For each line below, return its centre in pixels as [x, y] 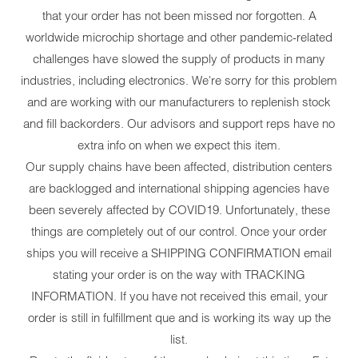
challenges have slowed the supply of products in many [179, 59]
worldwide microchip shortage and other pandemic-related [179, 38]
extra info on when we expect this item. [179, 145]
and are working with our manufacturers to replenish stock [179, 102]
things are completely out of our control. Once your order [179, 232]
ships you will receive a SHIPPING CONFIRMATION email [179, 253]
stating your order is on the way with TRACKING [179, 275]
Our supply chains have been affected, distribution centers [179, 167]
